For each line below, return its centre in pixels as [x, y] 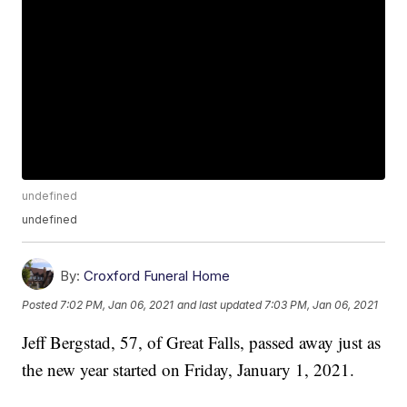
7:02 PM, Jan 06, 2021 [117, 304]
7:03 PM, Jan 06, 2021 [322, 304]
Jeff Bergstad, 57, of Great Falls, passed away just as [202, 342]
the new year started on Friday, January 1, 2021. [189, 370]
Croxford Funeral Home [157, 276]
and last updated [220, 304]
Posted [41, 304]
